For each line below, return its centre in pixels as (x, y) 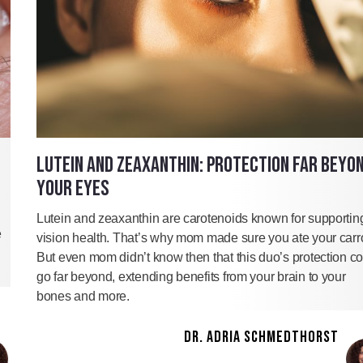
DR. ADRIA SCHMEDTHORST (261, 337)
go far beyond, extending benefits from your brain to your (191, 277)
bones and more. (83, 297)
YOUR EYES (73, 189)
